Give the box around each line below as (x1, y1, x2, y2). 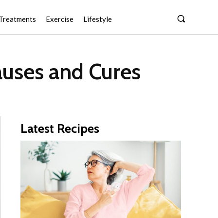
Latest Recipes (20, 121, 100, 137)
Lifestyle (83, 15, 112, 23)
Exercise (46, 15, 74, 23)
